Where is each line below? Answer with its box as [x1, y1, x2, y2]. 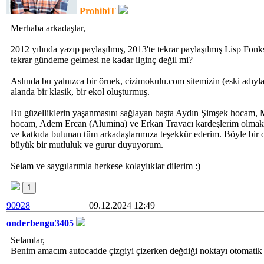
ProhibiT [80, 6, 116, 16]
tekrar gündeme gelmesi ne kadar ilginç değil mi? [11, 55, 193, 65]
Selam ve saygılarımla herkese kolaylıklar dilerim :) [11, 161, 200, 171]
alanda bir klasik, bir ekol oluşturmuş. [11, 87, 150, 97]
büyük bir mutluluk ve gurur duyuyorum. [11, 140, 163, 150]
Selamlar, [11, 235, 45, 245]
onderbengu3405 [6, 218, 74, 228]
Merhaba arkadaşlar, [11, 23, 85, 33]
